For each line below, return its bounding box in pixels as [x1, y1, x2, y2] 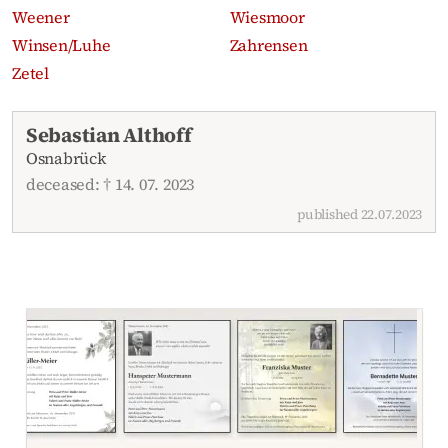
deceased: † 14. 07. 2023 [25, 172, 195, 195]
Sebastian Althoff [25, 121, 192, 150]
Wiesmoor [229, 5, 305, 28]
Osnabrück [25, 147, 107, 170]
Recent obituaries [12, 111, 142, 134]
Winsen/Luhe [12, 33, 111, 56]
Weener [12, 5, 70, 28]
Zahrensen [229, 33, 308, 56]
